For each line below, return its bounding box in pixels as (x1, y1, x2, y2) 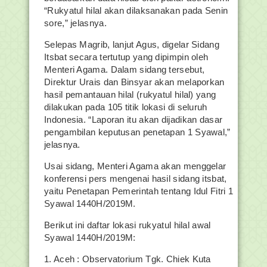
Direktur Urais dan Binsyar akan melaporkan (44, 77, 225, 87)
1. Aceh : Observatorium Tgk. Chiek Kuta (44, 254, 211, 264)
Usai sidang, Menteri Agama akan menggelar (44, 161, 226, 171)
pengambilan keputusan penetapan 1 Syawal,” (44, 127, 231, 137)
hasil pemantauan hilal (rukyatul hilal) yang (44, 89, 216, 100)
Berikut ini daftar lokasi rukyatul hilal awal (44, 220, 211, 230)
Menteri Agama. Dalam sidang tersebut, (44, 64, 205, 74)
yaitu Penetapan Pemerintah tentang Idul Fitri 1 (44, 186, 234, 196)
